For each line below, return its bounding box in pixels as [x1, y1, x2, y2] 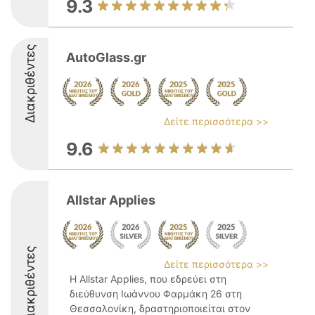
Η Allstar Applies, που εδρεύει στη [70, 273, 226, 285]
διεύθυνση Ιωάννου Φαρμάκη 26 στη [70, 288, 242, 300]
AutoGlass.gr [66, 50, 146, 65]
